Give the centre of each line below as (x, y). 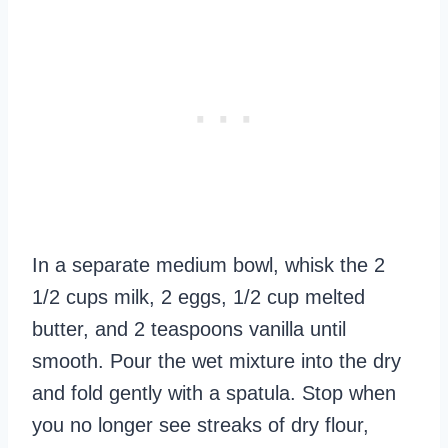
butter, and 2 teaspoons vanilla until (189, 328)
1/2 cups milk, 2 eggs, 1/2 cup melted (198, 296)
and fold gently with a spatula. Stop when (214, 392)
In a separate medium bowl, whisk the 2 (208, 264)
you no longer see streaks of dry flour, (200, 424)
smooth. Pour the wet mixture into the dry (216, 360)
